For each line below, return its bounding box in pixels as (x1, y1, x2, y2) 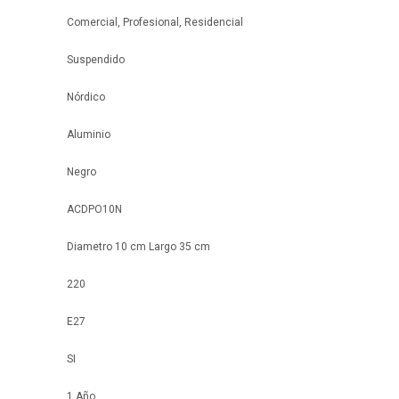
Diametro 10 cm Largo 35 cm (67, 240, 210, 253)
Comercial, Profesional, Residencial (67, 16, 243, 28)
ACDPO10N (67, 203, 122, 216)
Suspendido (67, 53, 125, 66)
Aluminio (67, 128, 110, 141)
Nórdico (67, 91, 105, 103)
